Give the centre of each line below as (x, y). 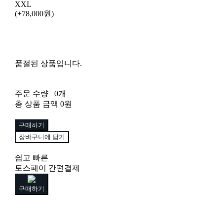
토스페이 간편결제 (47, 168)
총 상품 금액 (36, 104)
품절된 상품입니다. (48, 64)
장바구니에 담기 (42, 137)
